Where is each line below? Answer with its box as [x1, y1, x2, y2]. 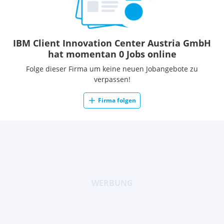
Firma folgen [98, 96, 136, 104]
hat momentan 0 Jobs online [47, 48, 176, 60]
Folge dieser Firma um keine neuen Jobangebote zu [26, 64, 198, 73]
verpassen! [93, 74, 130, 84]
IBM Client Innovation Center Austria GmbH [13, 37, 211, 49]
